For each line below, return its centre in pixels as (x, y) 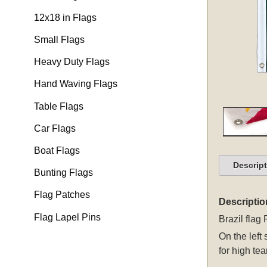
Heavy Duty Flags (72, 62)
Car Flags (55, 128)
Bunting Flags (63, 173)
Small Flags (59, 40)
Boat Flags (57, 150)
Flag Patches (62, 195)
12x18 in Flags (65, 17)
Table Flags (58, 106)
